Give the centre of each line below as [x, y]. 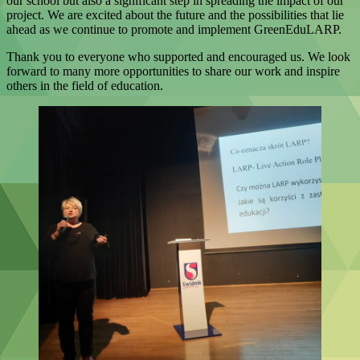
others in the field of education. [85, 85]
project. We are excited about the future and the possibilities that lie [175, 14]
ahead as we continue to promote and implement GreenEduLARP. [174, 29]
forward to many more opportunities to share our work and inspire [173, 71]
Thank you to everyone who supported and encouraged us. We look [178, 56]
